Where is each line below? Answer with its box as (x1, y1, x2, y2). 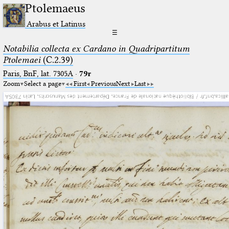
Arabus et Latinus (27, 18, 86, 29)
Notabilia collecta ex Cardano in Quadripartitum (3, 42, 190, 54)
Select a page (24, 79, 61, 87)
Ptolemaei (3, 54, 40, 65)
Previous (90, 79, 116, 87)
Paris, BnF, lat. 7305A (3, 68, 73, 78)
